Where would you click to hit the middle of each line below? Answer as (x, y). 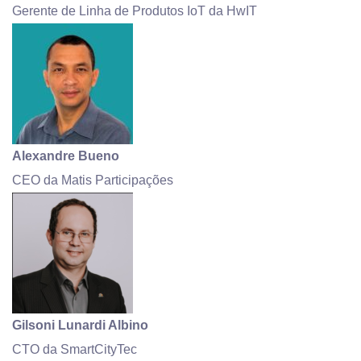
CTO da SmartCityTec (75, 349)
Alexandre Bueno (66, 156)
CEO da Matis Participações (93, 180)
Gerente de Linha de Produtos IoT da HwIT (135, 10)
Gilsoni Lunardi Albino (80, 325)
